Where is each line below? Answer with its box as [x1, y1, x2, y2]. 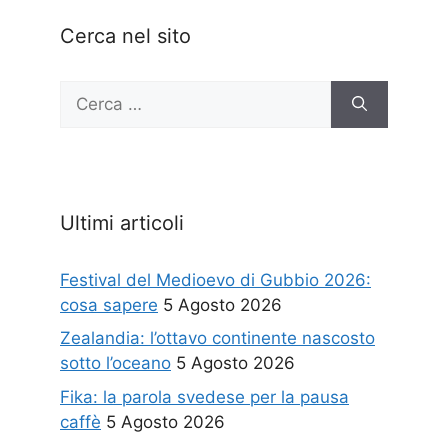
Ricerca [59, 81, 118, 102]
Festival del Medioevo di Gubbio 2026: [60, 269, 371, 290]
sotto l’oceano [60, 353, 171, 373]
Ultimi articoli [60, 210, 184, 235]
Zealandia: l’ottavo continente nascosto [60, 328, 375, 348]
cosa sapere [60, 294, 158, 315]
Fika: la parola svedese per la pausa [60, 386, 349, 407]
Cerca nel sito [60, 23, 191, 48]
